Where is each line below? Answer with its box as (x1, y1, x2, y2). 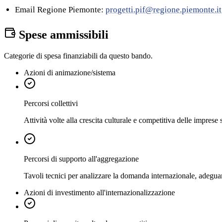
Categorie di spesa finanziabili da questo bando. (4, 51, 153, 60)
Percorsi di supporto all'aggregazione (24, 154, 139, 163)
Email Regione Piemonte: (15, 4, 106, 14)
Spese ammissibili (16, 28, 109, 41)
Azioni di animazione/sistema (24, 68, 115, 77)
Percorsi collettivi (24, 99, 78, 108)
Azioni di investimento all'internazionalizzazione (24, 188, 175, 197)
